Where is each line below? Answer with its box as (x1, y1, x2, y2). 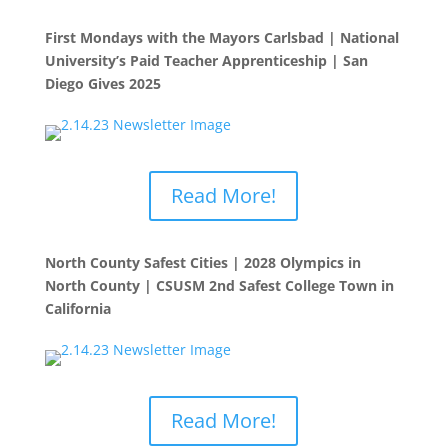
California (44, 299, 115, 318)
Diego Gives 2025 (44, 74, 161, 93)
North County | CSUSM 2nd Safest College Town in (44, 276, 394, 295)
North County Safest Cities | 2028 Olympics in (44, 253, 361, 272)
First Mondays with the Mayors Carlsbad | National (44, 28, 399, 47)
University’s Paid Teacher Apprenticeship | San (44, 51, 368, 70)
